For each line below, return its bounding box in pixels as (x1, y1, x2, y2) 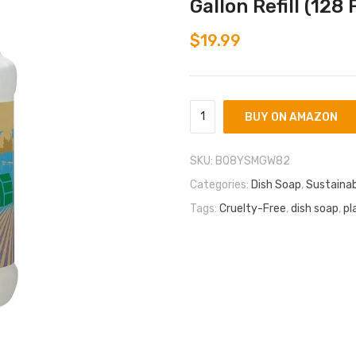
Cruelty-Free (219, 201, 286, 215)
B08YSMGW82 (215, 153, 290, 168)
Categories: (190, 177, 251, 192)
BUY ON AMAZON (245, 110, 338, 124)
